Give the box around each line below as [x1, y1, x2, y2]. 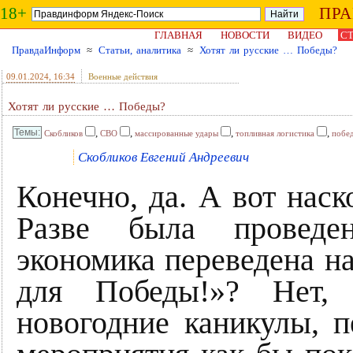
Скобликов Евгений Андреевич [78, 150, 249, 165]
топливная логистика [236, 128, 314, 138]
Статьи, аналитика [98, 44, 181, 56]
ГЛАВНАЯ [154, 29, 203, 41]
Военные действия [88, 72, 158, 81]
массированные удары [135, 128, 218, 138]
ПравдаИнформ [12, 44, 80, 56]
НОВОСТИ [221, 29, 269, 41]
